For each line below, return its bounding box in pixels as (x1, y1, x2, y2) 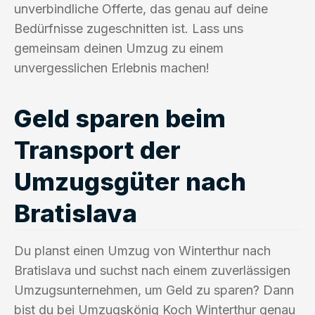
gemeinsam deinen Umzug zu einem (14, 40, 224, 56)
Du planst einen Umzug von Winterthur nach (14, 243, 271, 258)
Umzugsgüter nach (14, 166, 246, 196)
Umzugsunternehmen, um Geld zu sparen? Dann (14, 282, 294, 297)
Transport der (14, 134, 181, 165)
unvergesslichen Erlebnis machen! (14, 60, 210, 75)
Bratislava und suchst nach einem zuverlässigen (14, 262, 290, 278)
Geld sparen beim (14, 103, 226, 133)
